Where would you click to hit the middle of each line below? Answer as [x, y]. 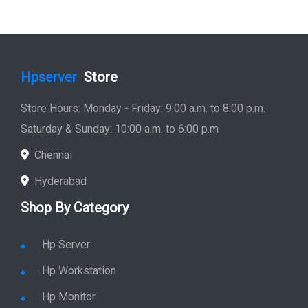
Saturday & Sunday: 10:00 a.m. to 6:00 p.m [120, 142]
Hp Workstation [79, 284]
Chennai [53, 168]
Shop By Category [75, 221]
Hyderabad [60, 194]
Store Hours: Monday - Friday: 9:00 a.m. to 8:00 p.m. [143, 121]
